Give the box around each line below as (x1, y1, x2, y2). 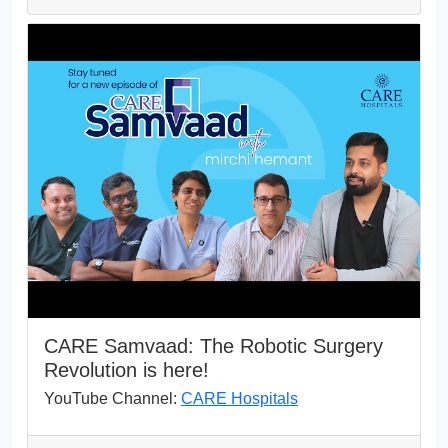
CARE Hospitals (181, 389, 298, 407)
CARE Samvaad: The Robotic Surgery (44, 334, 383, 357)
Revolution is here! (44, 358, 209, 381)
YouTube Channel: (44, 389, 181, 407)
